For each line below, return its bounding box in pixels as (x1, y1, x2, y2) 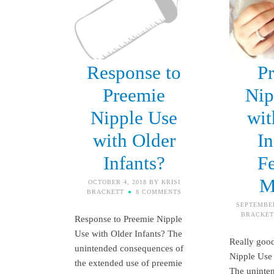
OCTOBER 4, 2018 (87, 178, 147, 185)
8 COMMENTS (135, 188, 182, 195)
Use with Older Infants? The (75, 228, 182, 239)
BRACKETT (86, 188, 124, 195)
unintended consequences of (75, 243, 183, 253)
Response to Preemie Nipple (75, 213, 182, 224)
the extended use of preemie (75, 257, 182, 268)
